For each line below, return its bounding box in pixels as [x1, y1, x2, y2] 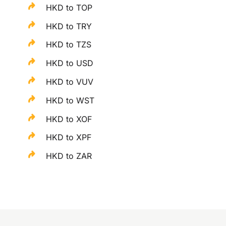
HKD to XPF [46, 132, 92, 143]
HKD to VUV [46, 76, 94, 87]
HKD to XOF [46, 114, 92, 124]
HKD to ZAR [46, 151, 92, 161]
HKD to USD [46, 58, 94, 69]
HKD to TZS [46, 39, 92, 50]
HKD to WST [46, 95, 95, 105]
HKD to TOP [46, 2, 93, 13]
